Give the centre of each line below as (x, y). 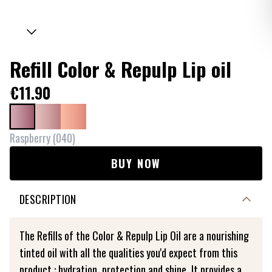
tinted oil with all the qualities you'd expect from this (128, 253)
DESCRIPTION (48, 199)
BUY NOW (136, 163)
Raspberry (30, 138)
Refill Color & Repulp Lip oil (121, 69)
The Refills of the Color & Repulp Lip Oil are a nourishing (134, 236)
